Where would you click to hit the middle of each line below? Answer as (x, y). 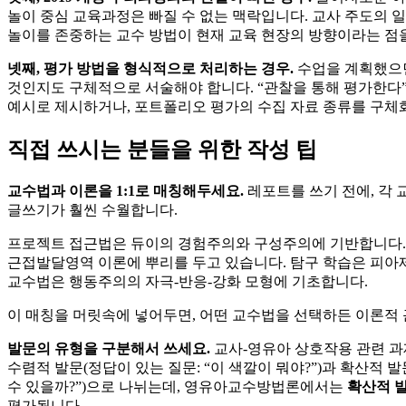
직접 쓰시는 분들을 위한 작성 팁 (162, 149)
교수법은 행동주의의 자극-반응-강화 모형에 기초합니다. (188, 281)
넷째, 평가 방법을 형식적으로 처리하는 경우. (150, 69)
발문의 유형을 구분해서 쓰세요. (109, 348)
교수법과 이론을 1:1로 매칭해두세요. (126, 190)
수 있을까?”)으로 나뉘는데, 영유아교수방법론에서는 (177, 386)
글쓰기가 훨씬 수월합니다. (92, 209)
